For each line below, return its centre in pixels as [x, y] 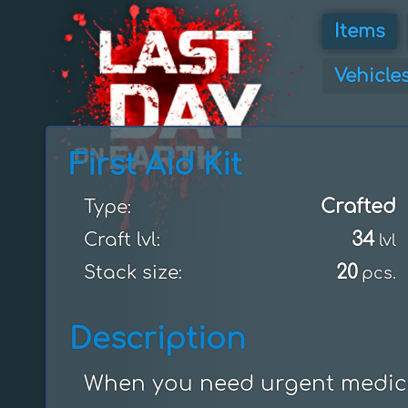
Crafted [358, 207]
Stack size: [133, 273]
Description [158, 339]
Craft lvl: [122, 240]
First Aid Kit [156, 165]
